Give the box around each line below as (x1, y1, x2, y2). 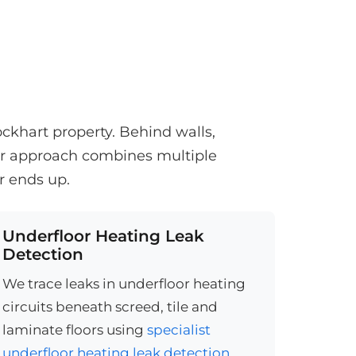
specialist (147, 321, 211, 339)
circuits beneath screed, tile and (2, 298, 219, 315)
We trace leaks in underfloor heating (2, 275, 246, 292)
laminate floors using (2, 321, 148, 339)
